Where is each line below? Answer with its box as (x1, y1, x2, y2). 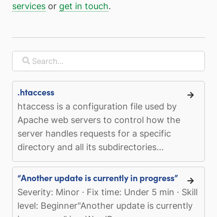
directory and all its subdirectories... (17, 141, 164, 152)
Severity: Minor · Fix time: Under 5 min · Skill (17, 186, 198, 197)
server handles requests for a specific (17, 128, 171, 139)
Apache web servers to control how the (17, 114, 180, 125)
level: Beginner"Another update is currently (17, 200, 193, 211)
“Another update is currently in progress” (17, 171, 178, 184)
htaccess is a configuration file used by (17, 101, 177, 111)
